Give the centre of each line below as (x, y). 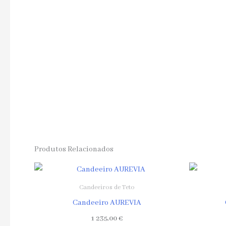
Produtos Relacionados (74, 149)
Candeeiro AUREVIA (107, 203)
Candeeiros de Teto (107, 187)
